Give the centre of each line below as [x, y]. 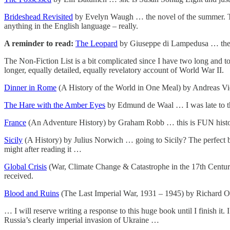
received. [19, 176]
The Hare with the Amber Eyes [55, 105]
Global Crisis [25, 166]
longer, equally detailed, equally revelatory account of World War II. [114, 70]
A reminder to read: [39, 43]
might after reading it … [43, 149]
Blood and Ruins [32, 193]
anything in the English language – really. [71, 26]
